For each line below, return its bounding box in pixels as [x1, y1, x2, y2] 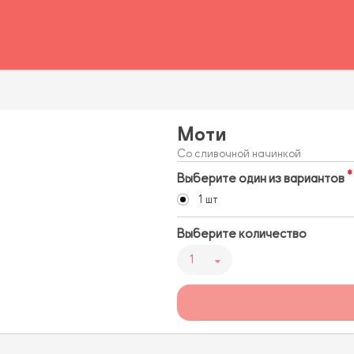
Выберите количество [177, 227, 307, 242]
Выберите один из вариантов [177, 171, 345, 186]
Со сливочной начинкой [177, 148, 301, 160]
